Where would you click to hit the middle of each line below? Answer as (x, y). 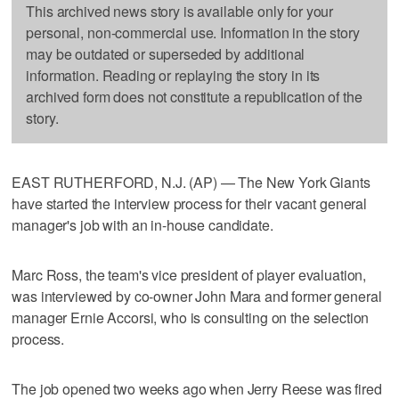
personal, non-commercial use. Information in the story (193, 32)
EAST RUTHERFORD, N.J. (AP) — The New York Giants (191, 182)
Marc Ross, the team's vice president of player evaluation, (189, 274)
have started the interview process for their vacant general (190, 203)
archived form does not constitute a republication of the (194, 96)
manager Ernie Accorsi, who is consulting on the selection (191, 317)
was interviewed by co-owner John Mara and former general (197, 296)
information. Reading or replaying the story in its (173, 75)
